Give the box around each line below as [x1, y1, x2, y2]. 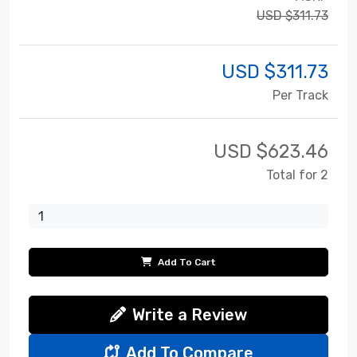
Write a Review [132, 304, 247, 324]
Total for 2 [266, 167, 328, 182]
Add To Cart [155, 256, 216, 268]
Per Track [273, 87, 328, 103]
